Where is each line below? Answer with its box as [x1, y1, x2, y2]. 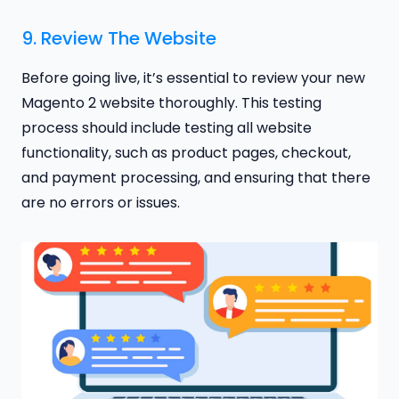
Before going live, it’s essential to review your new [21, 67, 365, 88]
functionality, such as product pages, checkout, [21, 142, 351, 163]
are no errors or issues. [21, 191, 180, 213]
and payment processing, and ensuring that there [21, 167, 370, 188]
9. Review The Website [21, 25, 216, 51]
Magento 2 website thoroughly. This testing [21, 92, 322, 113]
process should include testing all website [21, 117, 312, 138]
